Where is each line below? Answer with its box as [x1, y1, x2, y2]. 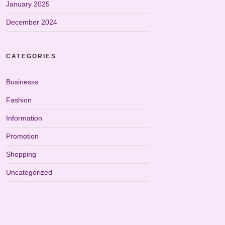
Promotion [6, 132, 39, 140]
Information [6, 114, 42, 122]
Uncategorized [6, 168, 52, 176]
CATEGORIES [6, 53, 56, 60]
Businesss [6, 78, 38, 86]
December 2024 [6, 18, 57, 26]
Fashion [6, 96, 32, 104]
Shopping [6, 150, 36, 158]
